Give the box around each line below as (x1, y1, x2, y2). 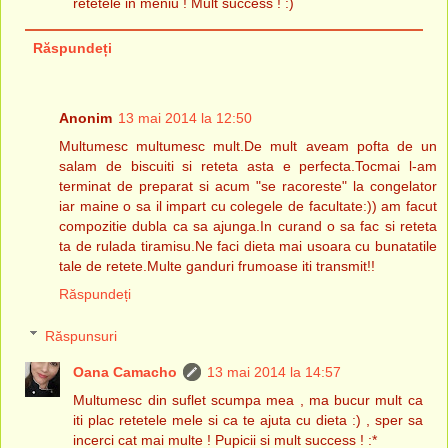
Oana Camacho (73, 363, 178, 380)
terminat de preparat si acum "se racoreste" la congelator (59, 178, 437, 194)
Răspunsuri (45, 327, 118, 344)
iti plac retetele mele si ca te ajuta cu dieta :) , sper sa (73, 411, 423, 428)
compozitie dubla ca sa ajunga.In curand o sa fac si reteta (59, 218, 437, 234)
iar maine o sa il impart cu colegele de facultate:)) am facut (59, 198, 437, 214)
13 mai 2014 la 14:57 (207, 363, 342, 380)
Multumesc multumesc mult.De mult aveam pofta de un (59, 138, 437, 154)
